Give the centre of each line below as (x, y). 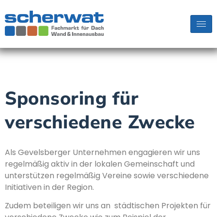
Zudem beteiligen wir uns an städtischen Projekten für (108, 206)
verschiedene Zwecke (100, 122)
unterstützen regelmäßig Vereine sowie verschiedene (107, 176)
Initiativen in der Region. (49, 187)
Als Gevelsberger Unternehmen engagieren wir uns (102, 152)
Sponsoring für (72, 99)
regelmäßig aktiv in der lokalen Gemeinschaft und (100, 164)
